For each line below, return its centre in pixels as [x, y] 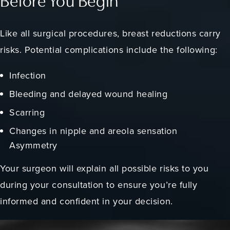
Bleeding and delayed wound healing [89, 93]
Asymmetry [35, 145]
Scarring [27, 112]
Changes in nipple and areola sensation [93, 130]
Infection [28, 75]
